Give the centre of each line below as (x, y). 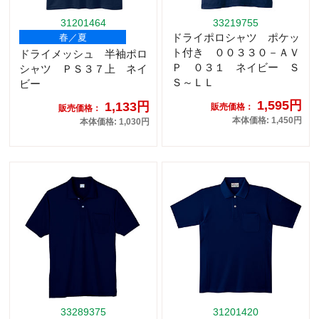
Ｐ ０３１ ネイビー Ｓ (236, 68)
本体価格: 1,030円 (115, 122)
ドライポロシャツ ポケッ (236, 38)
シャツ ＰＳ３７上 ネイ (83, 69)
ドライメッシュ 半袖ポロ (83, 54)
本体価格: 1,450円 (267, 121)
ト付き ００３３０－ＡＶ (236, 53)
